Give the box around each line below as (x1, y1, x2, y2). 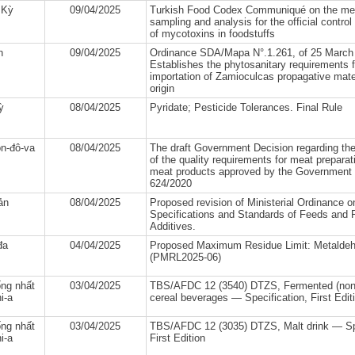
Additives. (149, 220, 196, 232)
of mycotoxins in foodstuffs (149, 28, 275, 40)
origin (149, 82, 174, 94)
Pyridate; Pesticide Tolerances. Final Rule (149, 101, 342, 113)
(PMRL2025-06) (149, 251, 221, 263)
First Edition (149, 332, 205, 344)
